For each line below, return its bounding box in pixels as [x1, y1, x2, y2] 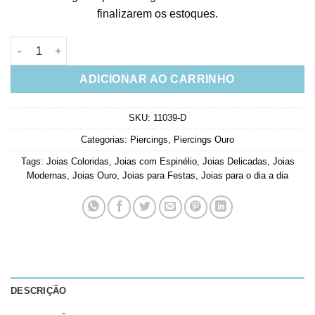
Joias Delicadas [202, 156, 267, 167]
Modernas [27, 170, 67, 181]
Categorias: [81, 134, 130, 146]
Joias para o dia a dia [201, 170, 288, 181]
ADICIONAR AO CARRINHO [79, 72, 236, 85]
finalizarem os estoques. [97, 7, 218, 20]
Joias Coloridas [46, 156, 109, 167]
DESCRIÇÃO [11, 285, 67, 297]
